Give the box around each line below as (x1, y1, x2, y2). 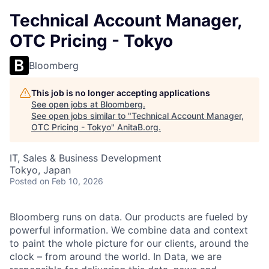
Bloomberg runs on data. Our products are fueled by (10, 211, 248, 223)
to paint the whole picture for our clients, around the (10, 237, 249, 249)
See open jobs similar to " (31, 110, 131, 121)
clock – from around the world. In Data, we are (10, 250, 222, 262)
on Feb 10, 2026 (40, 176, 103, 186)
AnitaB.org (117, 122, 159, 132)
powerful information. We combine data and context (10, 224, 248, 236)
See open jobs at (31, 99, 100, 109)
